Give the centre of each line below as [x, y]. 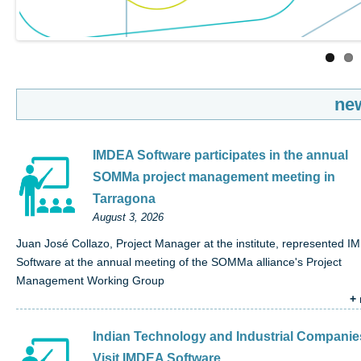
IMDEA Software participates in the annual [220, 155]
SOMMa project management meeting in [214, 177]
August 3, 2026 [128, 218]
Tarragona [124, 199]
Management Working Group [90, 281]
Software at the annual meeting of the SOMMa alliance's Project [179, 263]
